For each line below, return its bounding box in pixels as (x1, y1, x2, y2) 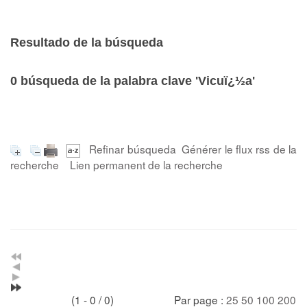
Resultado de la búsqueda (10, 36, 163, 49)
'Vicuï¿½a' (195, 74, 255, 88)
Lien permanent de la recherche (70, 156, 223, 172)
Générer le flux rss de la (182, 141, 297, 156)
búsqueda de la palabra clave (17, 74, 195, 88)
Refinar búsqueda (89, 141, 176, 156)
